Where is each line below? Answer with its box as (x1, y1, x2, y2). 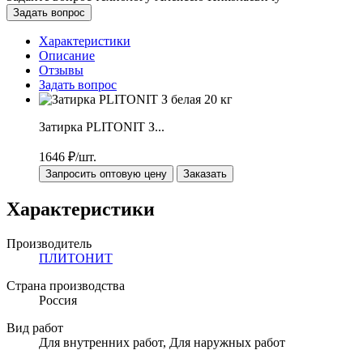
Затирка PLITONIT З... (39, 119, 164, 134)
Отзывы (39, 62, 83, 77)
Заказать (183, 167, 227, 180)
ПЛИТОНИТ (39, 250, 113, 265)
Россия (39, 293, 77, 307)
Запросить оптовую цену (45, 167, 167, 180)
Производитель (6, 236, 92, 250)
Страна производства (6, 278, 125, 293)
